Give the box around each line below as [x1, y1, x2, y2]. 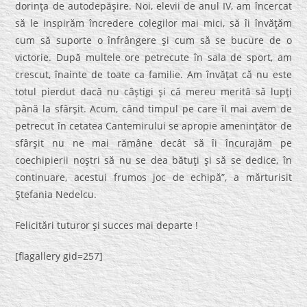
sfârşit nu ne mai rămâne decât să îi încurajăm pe [15, 136, 292, 150]
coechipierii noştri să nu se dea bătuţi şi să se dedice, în [15, 153, 292, 167]
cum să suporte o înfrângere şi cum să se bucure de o [15, 34, 292, 47]
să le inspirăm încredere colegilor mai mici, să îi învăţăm [15, 16, 292, 30]
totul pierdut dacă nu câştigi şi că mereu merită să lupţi [15, 85, 292, 99]
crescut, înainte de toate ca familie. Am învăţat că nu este [15, 68, 292, 82]
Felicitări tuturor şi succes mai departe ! [15, 219, 199, 232]
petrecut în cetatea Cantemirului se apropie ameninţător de [15, 119, 292, 133]
